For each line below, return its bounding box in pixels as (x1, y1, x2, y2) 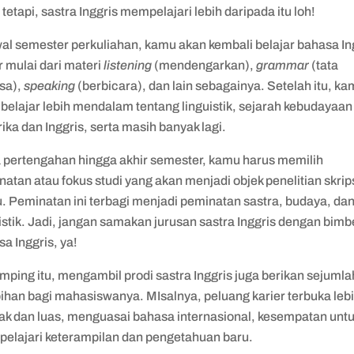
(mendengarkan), (154, 58, 257, 73)
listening (104, 58, 155, 73)
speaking (24, 79, 78, 93)
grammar (256, 58, 312, 73)
